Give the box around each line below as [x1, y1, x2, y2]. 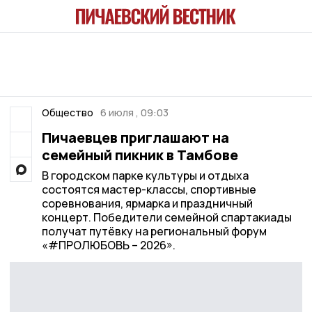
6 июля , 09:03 [100, 106, 169, 119]
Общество [41, 106, 93, 119]
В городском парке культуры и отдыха [41, 168, 249, 183]
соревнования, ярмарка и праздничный [41, 196, 253, 211]
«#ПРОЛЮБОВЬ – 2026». [41, 237, 175, 253]
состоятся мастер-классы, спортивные [41, 182, 256, 197]
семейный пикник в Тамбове [41, 146, 238, 164]
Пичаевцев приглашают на [41, 128, 229, 147]
